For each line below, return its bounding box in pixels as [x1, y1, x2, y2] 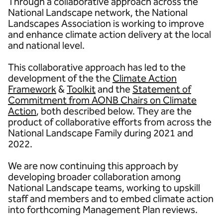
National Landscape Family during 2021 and [8, 127, 193, 139]
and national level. [8, 39, 85, 51]
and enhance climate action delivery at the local [8, 28, 211, 40]
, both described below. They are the [36, 105, 192, 117]
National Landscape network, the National [8, 6, 188, 18]
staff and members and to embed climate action [8, 193, 214, 205]
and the [96, 83, 132, 95]
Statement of [132, 83, 191, 95]
